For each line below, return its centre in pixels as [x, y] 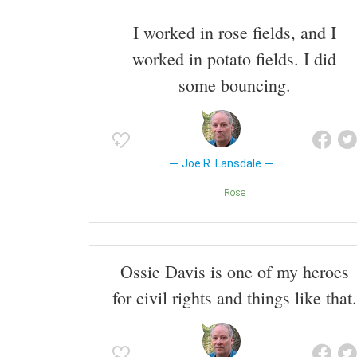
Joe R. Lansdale [221, 163]
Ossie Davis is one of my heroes [234, 272]
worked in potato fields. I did [234, 58]
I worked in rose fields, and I [234, 32]
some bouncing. [234, 84]
